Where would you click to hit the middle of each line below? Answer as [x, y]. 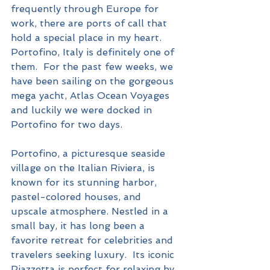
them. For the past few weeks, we [93, 67]
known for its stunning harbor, [85, 183]
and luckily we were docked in [83, 110]
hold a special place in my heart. [89, 38]
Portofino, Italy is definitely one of [94, 52]
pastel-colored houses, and [77, 197]
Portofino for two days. [67, 125]
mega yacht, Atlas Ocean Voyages [92, 96]
